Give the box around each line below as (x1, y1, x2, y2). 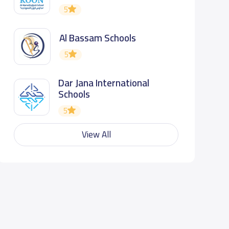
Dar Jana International (58, 74, 149, 92)
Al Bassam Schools (59, 29, 136, 48)
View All (81, 126, 111, 143)
